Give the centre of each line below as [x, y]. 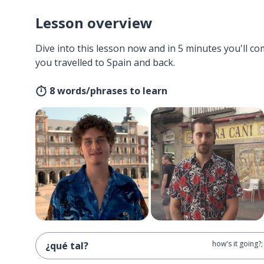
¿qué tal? [67, 246]
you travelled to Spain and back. [105, 62]
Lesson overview [94, 23]
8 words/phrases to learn [108, 91]
